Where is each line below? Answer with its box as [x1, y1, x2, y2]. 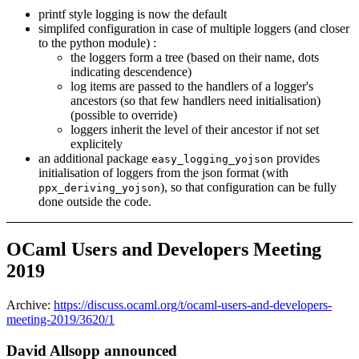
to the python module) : [38, 36, 156, 50]
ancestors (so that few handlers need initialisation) [71, 94, 321, 108]
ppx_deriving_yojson [38, 182, 160, 195]
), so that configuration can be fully [160, 180, 337, 195]
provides [273, 151, 320, 166]
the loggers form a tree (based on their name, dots [71, 50, 319, 65]
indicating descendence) [71, 65, 192, 79]
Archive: [6, 298, 54, 313]
